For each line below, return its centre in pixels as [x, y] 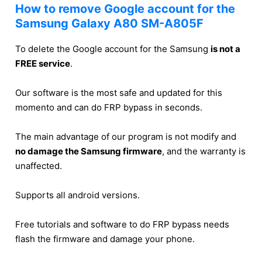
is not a [225, 49]
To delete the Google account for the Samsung [113, 49]
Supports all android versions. [77, 195]
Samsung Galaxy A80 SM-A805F [109, 23]
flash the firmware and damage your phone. [105, 239]
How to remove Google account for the [125, 8]
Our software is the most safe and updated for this [119, 92]
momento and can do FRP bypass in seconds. [109, 107]
